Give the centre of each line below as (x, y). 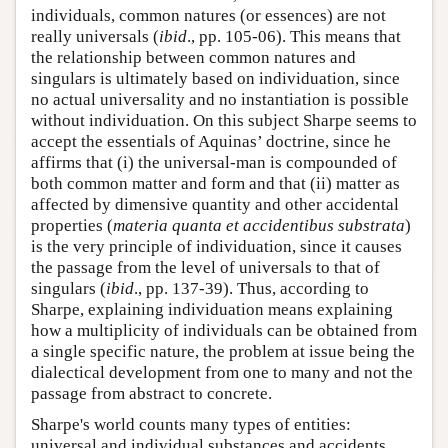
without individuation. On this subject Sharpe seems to (224, 121)
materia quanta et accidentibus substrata (259, 226)
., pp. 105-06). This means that (294, 37)
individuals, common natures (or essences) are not (208, 16)
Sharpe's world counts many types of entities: (191, 425)
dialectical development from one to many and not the (222, 373)
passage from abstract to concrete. (151, 394)
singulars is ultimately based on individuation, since (215, 79)
